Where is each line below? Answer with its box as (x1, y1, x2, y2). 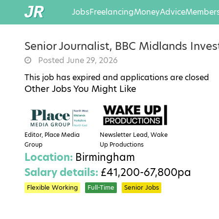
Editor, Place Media (24, 131, 80, 139)
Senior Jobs (124, 183, 159, 192)
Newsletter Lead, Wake (100, 131, 168, 139)
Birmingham (75, 150, 135, 165)
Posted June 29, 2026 (36, 55, 118, 66)
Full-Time (88, 183, 114, 192)
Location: (24, 150, 75, 165)
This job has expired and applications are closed (24, 72, 209, 83)
